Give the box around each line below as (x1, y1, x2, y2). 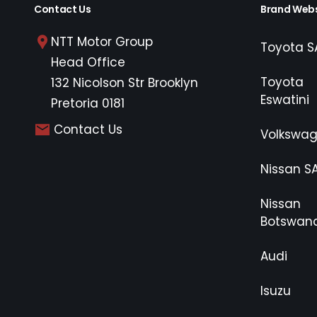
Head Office (51, 53, 125, 71)
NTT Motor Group (51, 33, 153, 50)
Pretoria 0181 (51, 94, 125, 112)
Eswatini (260, 91, 309, 108)
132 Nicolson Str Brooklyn (51, 74, 198, 91)
